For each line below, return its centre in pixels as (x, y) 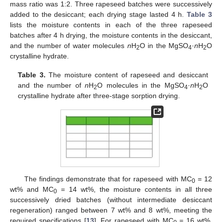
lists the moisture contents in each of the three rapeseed (111, 25)
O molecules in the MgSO (141, 85)
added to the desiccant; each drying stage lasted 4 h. (99, 14)
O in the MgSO (164, 45)
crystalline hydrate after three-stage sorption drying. (99, 96)
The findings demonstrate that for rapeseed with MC (108, 179)
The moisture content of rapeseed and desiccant (127, 75)
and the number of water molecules (69, 45)
